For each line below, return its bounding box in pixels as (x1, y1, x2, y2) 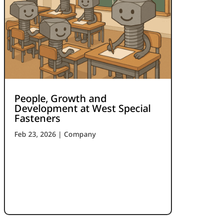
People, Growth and (14, 91, 107, 105)
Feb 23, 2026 (14, 129, 56, 139)
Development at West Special (14, 101, 151, 115)
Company (64, 129, 96, 139)
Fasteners (14, 111, 61, 125)
